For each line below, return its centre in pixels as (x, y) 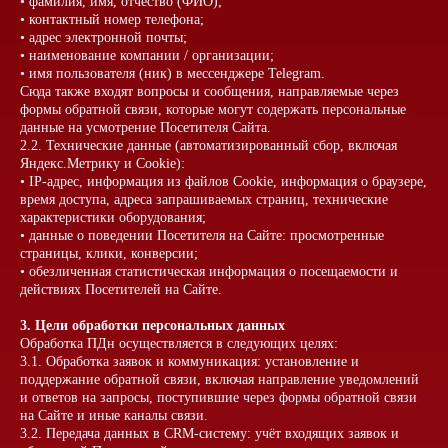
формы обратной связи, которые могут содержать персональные (213, 109)
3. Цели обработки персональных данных (152, 325)
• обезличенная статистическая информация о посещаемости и (209, 271)
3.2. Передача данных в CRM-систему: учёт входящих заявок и (209, 433)
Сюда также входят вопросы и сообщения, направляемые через (209, 91)
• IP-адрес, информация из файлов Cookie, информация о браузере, (223, 181)
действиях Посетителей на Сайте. (121, 289)
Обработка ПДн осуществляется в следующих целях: (179, 343)
